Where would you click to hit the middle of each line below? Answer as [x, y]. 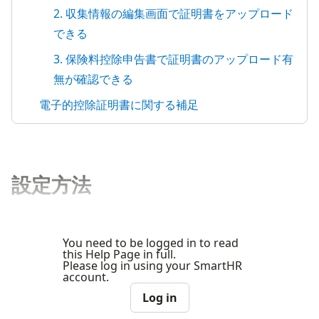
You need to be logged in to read [151, 242]
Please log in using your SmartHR [152, 265]
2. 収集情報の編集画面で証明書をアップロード [173, 13]
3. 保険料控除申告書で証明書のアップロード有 [173, 59]
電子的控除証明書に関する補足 [119, 104]
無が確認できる [93, 79]
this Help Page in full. [119, 254]
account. [86, 277]
